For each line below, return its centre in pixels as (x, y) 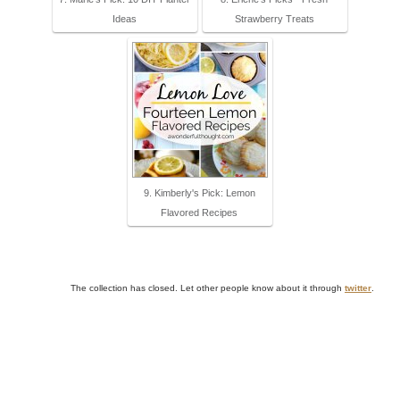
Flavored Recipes (199, 213)
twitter (358, 288)
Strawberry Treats (274, 19)
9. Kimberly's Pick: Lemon (199, 193)
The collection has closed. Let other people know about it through (208, 288)
